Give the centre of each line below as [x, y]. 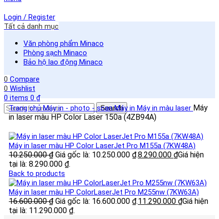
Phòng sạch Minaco [55, 53]
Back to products [37, 174]
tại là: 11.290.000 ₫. [42, 211]
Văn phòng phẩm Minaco [64, 44]
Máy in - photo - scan [79, 108]
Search [112, 108]
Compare [25, 79]
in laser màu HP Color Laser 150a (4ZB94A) [83, 117]
